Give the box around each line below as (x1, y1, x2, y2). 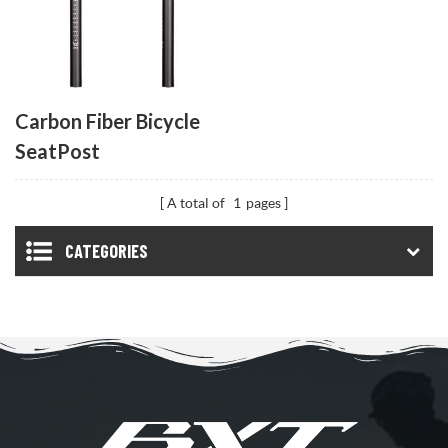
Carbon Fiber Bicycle (15, 109, 201, 133)
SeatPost (15, 139, 101, 163)
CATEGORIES (65, 239, 148, 262)
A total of (167, 193, 228, 211)
